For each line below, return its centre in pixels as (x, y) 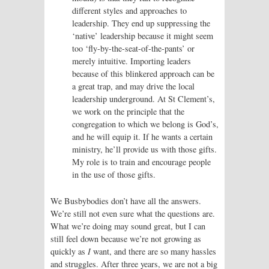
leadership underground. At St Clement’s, (144, 98)
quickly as (69, 251)
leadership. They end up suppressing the (141, 23)
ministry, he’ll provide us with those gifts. (144, 149)
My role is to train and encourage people (141, 162)
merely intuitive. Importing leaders (131, 61)
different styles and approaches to (129, 10)
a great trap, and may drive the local (133, 86)
